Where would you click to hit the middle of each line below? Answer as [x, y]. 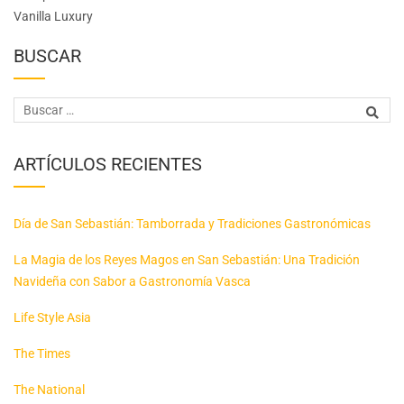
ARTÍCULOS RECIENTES [108, 164]
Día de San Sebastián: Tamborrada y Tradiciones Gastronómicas [192, 223]
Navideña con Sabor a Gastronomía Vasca [132, 281]
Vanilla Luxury [53, 16]
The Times [42, 353]
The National [49, 389]
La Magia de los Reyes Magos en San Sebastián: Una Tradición [187, 259]
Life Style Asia [52, 317]
